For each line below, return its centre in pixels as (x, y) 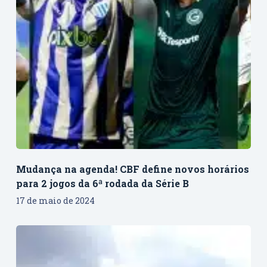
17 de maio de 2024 (55, 201)
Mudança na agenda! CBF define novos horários (132, 169)
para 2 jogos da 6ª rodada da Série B (102, 184)
